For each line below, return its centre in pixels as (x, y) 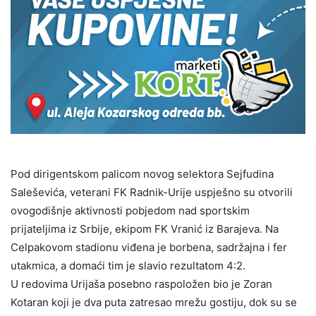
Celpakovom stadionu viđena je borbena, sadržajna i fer (149, 247)
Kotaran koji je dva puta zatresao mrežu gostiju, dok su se (154, 302)
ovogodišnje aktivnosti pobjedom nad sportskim (130, 210)
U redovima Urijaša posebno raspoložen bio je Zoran (141, 284)
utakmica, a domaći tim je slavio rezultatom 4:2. (128, 265)
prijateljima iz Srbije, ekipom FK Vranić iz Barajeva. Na (145, 229)
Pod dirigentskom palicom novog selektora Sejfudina (142, 174)
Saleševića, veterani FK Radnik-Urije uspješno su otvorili (152, 192)
